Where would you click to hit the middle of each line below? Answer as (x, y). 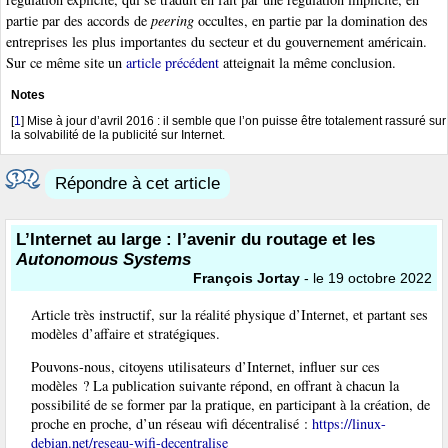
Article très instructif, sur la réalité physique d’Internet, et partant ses (229, 314)
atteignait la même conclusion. (307, 63)
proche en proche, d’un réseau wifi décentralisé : (171, 424)
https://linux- (349, 424)
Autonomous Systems (103, 259)
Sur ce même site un (66, 63)
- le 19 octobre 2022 (366, 277)
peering (172, 21)
